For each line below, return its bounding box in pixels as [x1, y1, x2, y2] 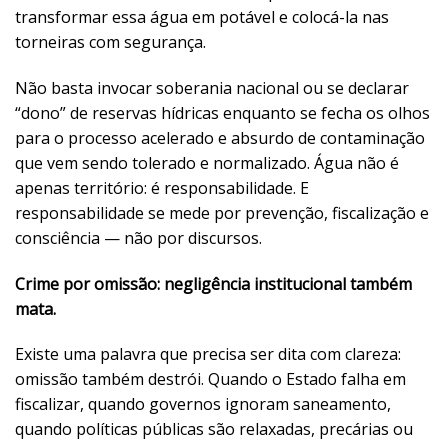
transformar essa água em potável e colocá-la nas [15, 5, 389, 28]
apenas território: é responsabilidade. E [15, 176, 309, 199]
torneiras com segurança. [15, 30, 206, 53]
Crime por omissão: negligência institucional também [15, 272, 412, 295]
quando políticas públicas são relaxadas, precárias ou [15, 418, 413, 441]
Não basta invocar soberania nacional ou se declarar [15, 76, 409, 99]
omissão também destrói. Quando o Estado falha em [15, 368, 406, 391]
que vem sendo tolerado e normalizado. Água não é [15, 151, 399, 174]
